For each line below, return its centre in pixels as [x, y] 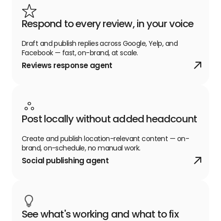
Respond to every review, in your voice [108, 23]
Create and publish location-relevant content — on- [106, 138]
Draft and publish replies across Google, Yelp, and [100, 43]
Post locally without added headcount [110, 119]
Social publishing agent [65, 160]
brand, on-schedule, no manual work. [81, 148]
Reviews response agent [67, 65]
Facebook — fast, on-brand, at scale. [80, 53]
